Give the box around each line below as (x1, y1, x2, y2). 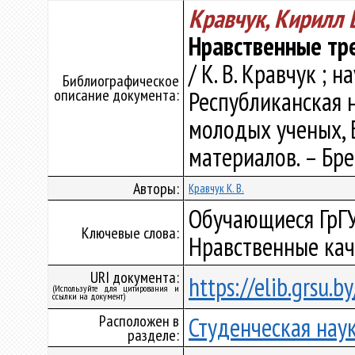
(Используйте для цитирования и (52, 282, 179, 294)
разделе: (128, 325, 179, 345)
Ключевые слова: (82, 223, 179, 243)
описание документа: (54, 85, 179, 105)
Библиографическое (63, 71, 179, 91)
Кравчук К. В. (189, 181, 244, 196)
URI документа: (90, 267, 179, 288)
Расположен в (99, 311, 179, 331)
